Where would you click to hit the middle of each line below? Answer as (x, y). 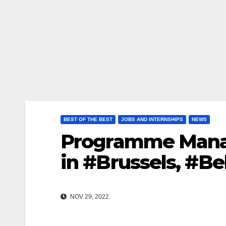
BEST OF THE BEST (88, 119)
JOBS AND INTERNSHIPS (152, 119)
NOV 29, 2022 (89, 196)
